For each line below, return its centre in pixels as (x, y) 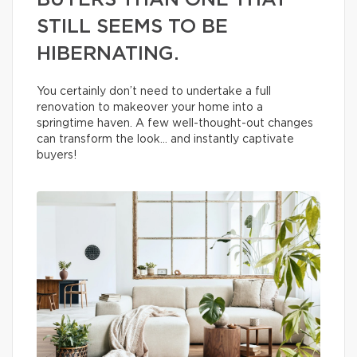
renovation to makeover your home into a (150, 108)
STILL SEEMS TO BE (132, 27)
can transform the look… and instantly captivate (165, 139)
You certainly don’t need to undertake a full (154, 92)
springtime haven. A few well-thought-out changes (175, 124)
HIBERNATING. (111, 54)
